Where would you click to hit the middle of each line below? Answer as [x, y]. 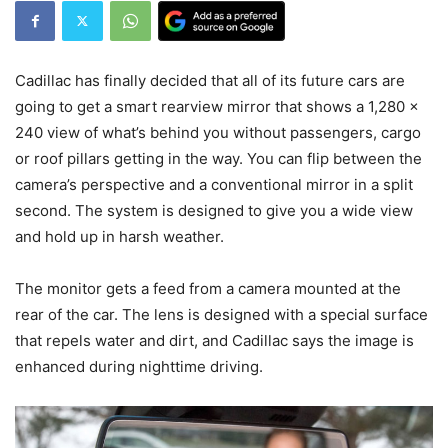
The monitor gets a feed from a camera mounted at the [208, 288]
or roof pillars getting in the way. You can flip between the [218, 158]
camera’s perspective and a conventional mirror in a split [214, 184]
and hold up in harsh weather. [119, 236]
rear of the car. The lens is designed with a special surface [221, 314]
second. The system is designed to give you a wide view [214, 210]
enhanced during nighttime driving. [139, 366]
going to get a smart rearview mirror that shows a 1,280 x [217, 106]
